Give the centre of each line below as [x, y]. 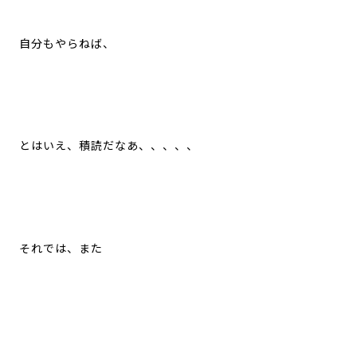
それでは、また [61, 248]
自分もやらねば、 [67, 43]
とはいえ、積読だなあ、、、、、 [108, 146]
